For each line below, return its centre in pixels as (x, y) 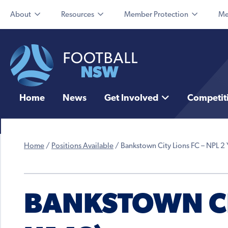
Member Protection (156, 15)
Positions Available (82, 147)
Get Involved (131, 99)
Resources (78, 15)
